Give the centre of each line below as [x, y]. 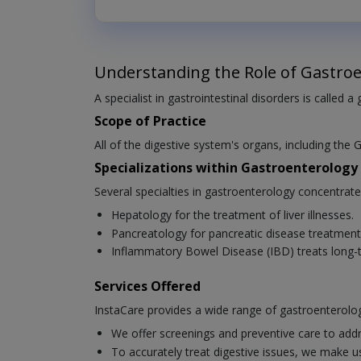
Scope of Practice [150, 121]
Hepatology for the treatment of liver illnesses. [232, 215]
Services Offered [147, 286]
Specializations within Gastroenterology [226, 168]
